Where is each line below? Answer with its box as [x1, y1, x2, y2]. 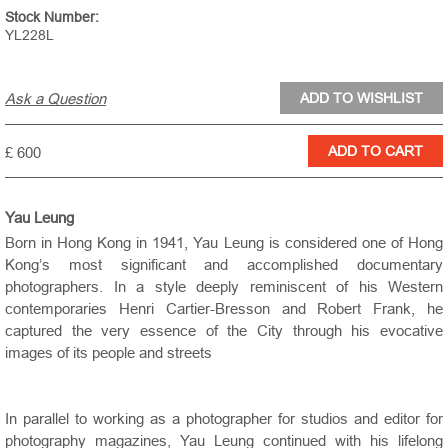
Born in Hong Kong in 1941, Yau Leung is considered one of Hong [5, 233, 443, 251]
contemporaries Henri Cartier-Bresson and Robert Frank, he [5, 299, 443, 317]
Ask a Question [5, 89, 106, 107]
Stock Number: [5, 8, 99, 25]
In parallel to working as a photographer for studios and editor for [5, 409, 443, 427]
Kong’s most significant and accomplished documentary [5, 255, 443, 273]
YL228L [5, 26, 54, 43]
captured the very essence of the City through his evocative [5, 321, 443, 339]
